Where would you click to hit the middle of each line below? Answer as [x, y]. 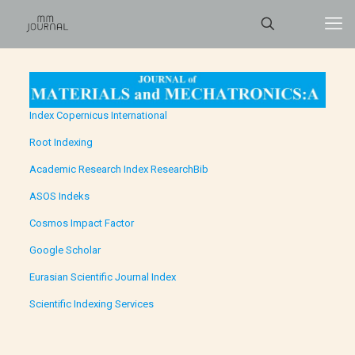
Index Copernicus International [98, 116]
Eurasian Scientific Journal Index [102, 277]
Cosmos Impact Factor [81, 223]
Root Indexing [61, 143]
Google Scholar [65, 250]
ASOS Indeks [59, 197]
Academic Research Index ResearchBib [118, 170]
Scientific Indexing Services [91, 304]
